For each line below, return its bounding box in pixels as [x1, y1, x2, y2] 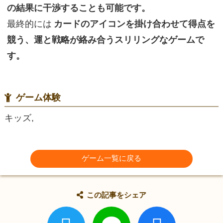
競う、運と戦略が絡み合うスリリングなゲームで [6, 34, 204, 45]
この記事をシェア [87, 191, 147, 199]
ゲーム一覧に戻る [81, 154, 141, 163]
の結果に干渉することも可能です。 [6, 2, 150, 13]
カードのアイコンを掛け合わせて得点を [53, 18, 215, 29]
